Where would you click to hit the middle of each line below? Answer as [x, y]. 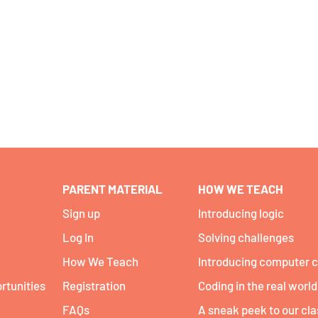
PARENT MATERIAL [113, 189]
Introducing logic [241, 213]
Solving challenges [246, 237]
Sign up [81, 213]
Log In [78, 237]
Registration [94, 285]
